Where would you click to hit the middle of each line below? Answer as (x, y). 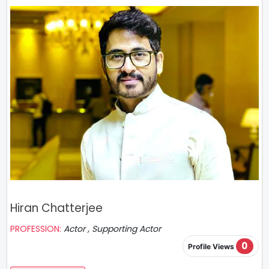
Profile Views (212, 247)
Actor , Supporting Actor (112, 229)
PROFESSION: (37, 229)
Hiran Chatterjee (56, 208)
